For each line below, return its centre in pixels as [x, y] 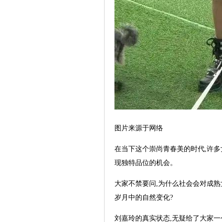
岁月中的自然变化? [144, 197]
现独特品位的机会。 [146, 163]
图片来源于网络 [139, 128]
